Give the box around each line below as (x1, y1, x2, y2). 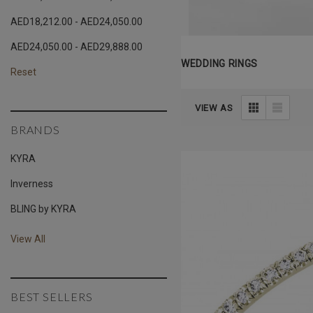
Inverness (10, 178, 53, 189)
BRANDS (10, 123, 60, 136)
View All (10, 233, 45, 245)
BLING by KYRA (10, 203, 76, 214)
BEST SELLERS (10, 290, 93, 303)
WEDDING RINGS (181, 58, 259, 69)
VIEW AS (195, 102, 233, 113)
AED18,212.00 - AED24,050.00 (10, 16, 143, 27)
